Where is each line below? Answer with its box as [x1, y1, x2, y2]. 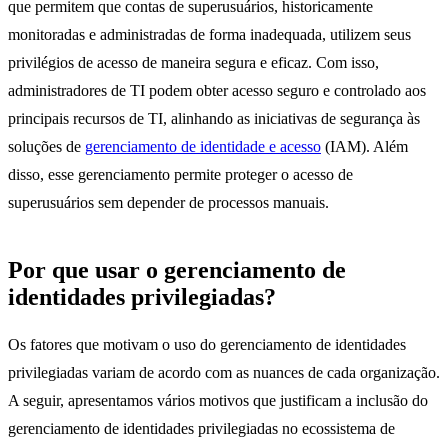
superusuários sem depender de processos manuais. [8, 194, 329, 212]
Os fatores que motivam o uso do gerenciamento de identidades [8, 336, 406, 354]
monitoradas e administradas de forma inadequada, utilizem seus [8, 26, 411, 44]
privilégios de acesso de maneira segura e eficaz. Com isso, [8, 54, 379, 72]
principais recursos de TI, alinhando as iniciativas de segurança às [8, 110, 420, 128]
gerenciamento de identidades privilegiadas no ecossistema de [8, 420, 395, 438]
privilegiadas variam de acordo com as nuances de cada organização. [8, 364, 440, 382]
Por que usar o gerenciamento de [8, 257, 346, 284]
